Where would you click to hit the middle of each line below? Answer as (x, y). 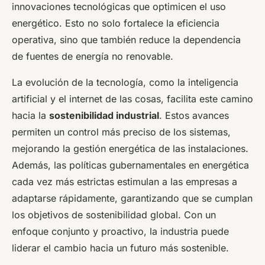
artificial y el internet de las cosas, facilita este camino (132, 99)
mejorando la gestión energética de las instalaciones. (130, 149)
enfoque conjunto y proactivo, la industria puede (120, 232)
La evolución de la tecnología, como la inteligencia (125, 83)
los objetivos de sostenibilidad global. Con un (114, 215)
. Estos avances (194, 116)
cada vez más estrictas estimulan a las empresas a (125, 182)
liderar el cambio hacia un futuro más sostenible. (120, 248)
